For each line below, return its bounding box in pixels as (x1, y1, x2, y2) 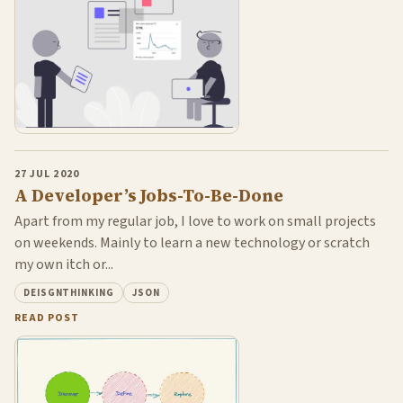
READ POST (14, 309, 79, 326)
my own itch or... (14, 255, 113, 275)
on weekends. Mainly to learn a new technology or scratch (14, 233, 370, 254)
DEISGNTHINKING (23, 285, 114, 300)
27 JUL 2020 (14, 166, 79, 182)
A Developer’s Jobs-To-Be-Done (14, 184, 283, 208)
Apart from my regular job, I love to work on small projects (14, 211, 376, 232)
